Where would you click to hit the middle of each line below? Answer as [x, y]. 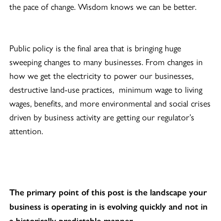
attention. [26, 130]
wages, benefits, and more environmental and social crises [110, 103]
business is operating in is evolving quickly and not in [109, 207]
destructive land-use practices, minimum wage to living [106, 89]
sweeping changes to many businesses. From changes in [106, 61]
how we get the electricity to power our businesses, [102, 75]
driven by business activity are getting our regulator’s [102, 116]
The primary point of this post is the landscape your [108, 193]
